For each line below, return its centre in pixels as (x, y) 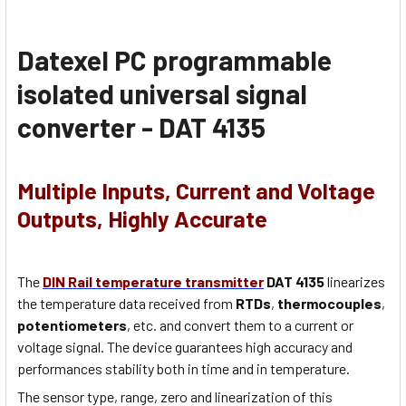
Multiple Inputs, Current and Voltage (196, 190)
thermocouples (329, 304)
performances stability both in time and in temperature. (184, 369)
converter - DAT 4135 (141, 126)
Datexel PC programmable (174, 59)
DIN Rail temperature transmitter (153, 282)
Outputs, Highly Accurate (142, 218)
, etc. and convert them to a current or (240, 325)
